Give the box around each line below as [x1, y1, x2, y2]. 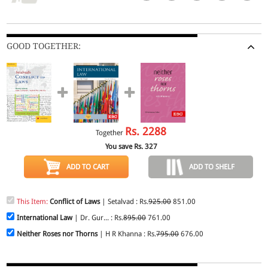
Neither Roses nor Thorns [17, 229, 98, 238]
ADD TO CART [66, 162, 109, 171]
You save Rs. [105, 142, 145, 151]
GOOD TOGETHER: [7, 41, 81, 51]
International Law [17, 213, 75, 222]
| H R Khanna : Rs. [98, 229, 157, 238]
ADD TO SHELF [189, 162, 235, 171]
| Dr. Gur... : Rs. [74, 213, 124, 222]
